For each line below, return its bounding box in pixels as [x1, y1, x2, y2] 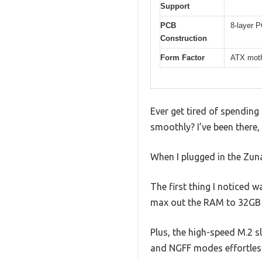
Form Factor [160, 53, 205, 63]
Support [160, 2, 189, 11]
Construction [160, 34, 207, 43]
